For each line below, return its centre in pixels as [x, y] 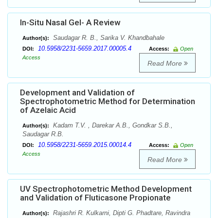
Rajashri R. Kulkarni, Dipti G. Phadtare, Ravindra [121, 213]
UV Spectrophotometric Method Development [106, 189]
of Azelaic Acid [48, 110]
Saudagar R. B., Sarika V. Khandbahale [108, 38]
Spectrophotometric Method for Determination [108, 101]
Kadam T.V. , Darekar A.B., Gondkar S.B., [112, 126]
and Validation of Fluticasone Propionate [95, 198]
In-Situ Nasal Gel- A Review [70, 23]
